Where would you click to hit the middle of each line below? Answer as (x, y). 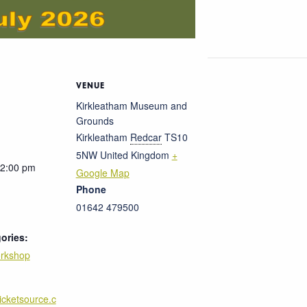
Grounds (95, 120)
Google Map (102, 172)
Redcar (146, 137)
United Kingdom (134, 155)
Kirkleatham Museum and (131, 105)
